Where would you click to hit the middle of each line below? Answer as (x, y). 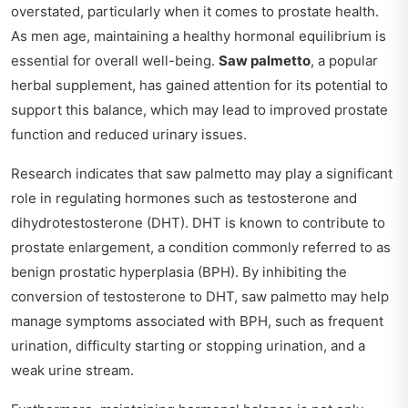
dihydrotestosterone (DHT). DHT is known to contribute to (198, 222)
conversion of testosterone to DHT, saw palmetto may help (200, 296)
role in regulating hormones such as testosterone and (184, 198)
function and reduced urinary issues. (129, 134)
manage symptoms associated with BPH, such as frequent (197, 321)
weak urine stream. (72, 370)
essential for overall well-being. (115, 60)
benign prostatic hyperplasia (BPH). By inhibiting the (179, 271)
